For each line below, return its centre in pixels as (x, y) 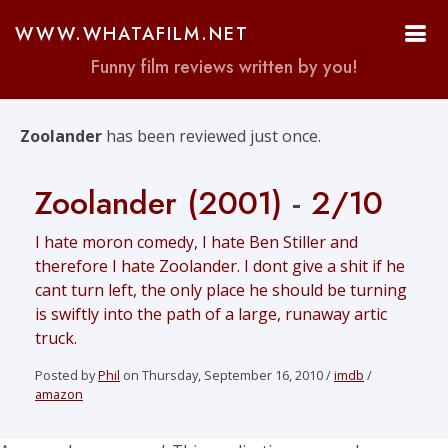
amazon (59, 394)
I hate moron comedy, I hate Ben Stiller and (196, 242)
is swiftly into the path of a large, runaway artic (211, 314)
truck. (56, 338)
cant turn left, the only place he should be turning (221, 290)
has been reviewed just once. (211, 136)
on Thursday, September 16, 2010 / (227, 375)
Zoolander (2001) (158, 203)
